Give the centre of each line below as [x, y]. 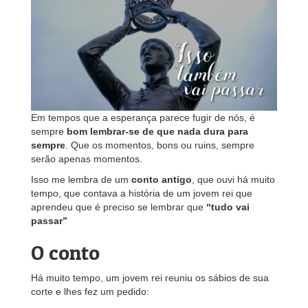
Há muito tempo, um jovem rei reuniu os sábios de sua [150, 278]
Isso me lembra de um [81, 179]
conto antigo [162, 179]
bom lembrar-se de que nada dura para [157, 131]
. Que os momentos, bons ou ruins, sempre [160, 145]
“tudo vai [228, 207]
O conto [65, 252]
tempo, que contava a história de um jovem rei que [142, 193]
